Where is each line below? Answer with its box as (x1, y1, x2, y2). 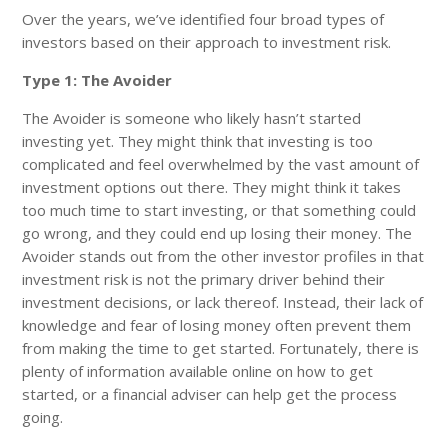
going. (22, 406, 64, 427)
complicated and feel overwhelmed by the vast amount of (22, 153, 420, 174)
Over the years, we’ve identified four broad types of (22, 8, 385, 29)
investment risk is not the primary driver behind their (22, 268, 386, 289)
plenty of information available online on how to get (22, 360, 374, 381)
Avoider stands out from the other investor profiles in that (22, 245, 425, 266)
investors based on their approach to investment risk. (22, 31, 392, 52)
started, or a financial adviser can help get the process (22, 383, 398, 404)
